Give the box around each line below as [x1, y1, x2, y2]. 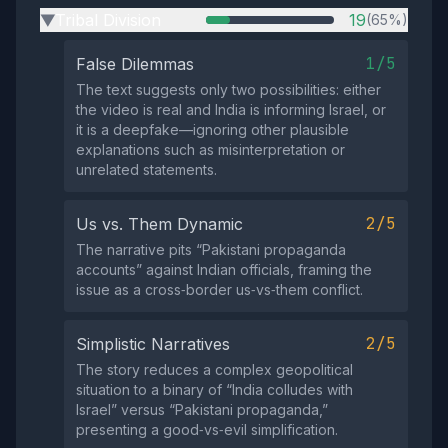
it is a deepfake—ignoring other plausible [76, 120, 349, 138]
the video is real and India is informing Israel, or [76, 100, 386, 118]
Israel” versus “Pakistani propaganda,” [76, 400, 328, 418]
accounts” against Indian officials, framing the [76, 260, 372, 278]
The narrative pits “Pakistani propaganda [76, 240, 346, 258]
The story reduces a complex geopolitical [76, 360, 353, 378]
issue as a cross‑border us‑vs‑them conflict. [76, 280, 363, 298]
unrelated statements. [76, 160, 217, 178]
